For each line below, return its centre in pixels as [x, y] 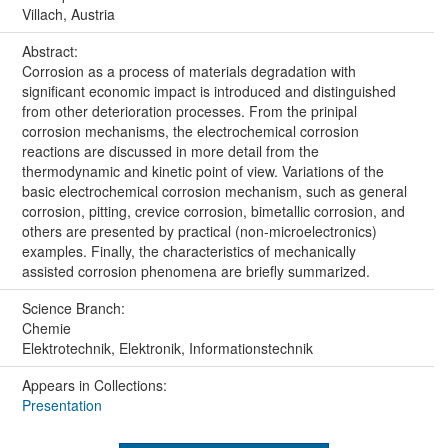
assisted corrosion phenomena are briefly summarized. [195, 271]
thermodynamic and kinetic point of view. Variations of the [202, 171]
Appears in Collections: [94, 385]
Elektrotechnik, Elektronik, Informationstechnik [167, 348]
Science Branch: [75, 308]
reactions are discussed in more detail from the [170, 151]
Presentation [61, 405]
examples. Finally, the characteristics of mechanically [188, 251]
